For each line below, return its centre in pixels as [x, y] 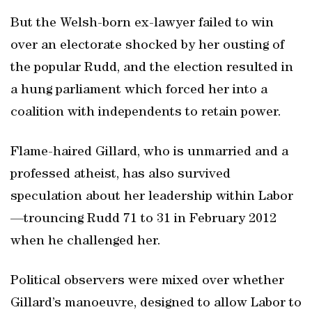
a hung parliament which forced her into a [139, 91]
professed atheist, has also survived [120, 175]
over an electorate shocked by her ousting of [147, 46]
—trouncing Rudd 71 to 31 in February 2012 [143, 219]
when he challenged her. [86, 242]
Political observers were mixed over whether [147, 281]
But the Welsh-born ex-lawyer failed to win [142, 24]
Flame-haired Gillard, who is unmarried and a [149, 153]
